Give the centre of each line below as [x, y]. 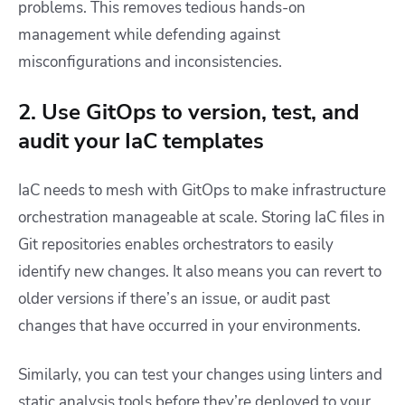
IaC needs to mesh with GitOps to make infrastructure [202, 191]
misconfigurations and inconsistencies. [150, 62]
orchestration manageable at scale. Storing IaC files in [202, 218]
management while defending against [149, 35]
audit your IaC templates [141, 141]
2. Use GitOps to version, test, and [188, 113]
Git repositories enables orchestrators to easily [176, 245]
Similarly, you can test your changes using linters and [200, 375]
